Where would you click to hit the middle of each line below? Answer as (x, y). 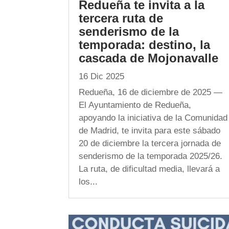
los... (88, 181)
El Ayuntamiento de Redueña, (135, 105)
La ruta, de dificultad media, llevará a (150, 169)
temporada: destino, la (145, 44)
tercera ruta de (121, 18)
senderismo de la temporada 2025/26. (151, 156)
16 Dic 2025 (102, 76)
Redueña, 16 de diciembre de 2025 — (151, 92)
